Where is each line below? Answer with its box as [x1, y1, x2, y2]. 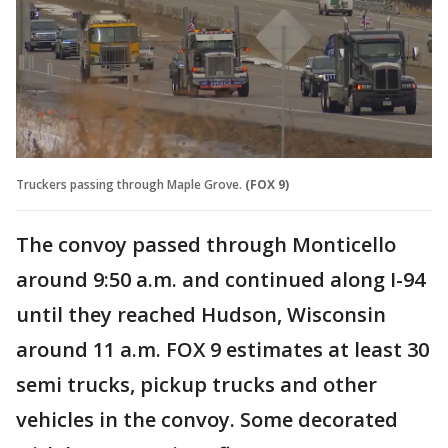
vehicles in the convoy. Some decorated [16, 405, 398, 433]
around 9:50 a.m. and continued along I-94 [16, 265, 425, 293]
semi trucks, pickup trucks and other [16, 370, 377, 398]
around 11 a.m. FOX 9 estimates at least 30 [16, 335, 429, 363]
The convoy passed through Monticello [16, 230, 396, 258]
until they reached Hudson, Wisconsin [16, 300, 386, 328]
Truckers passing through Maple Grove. [16, 175, 242, 193]
